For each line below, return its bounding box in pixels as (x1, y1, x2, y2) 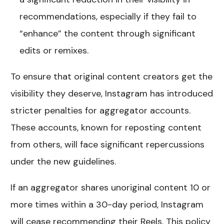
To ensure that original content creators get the (10, 70, 213, 82)
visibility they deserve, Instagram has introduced (10, 87, 213, 99)
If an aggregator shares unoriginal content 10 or (10, 181, 211, 193)
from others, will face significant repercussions (10, 138, 205, 150)
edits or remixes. (19, 44, 89, 56)
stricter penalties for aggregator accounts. (10, 104, 191, 116)
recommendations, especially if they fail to (19, 10, 197, 22)
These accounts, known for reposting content (10, 121, 202, 133)
